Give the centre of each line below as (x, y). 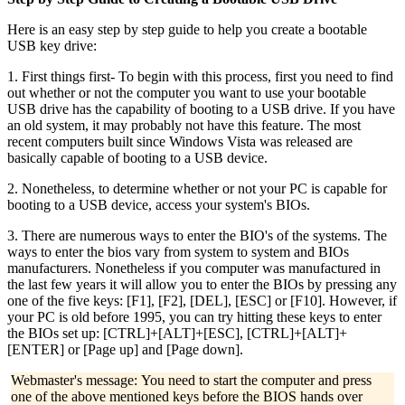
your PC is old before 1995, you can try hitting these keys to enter (194, 317)
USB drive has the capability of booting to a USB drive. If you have (201, 109)
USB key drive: (52, 46)
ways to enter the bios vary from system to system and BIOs (178, 252)
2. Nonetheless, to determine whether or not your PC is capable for (197, 189)
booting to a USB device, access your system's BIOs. (159, 205)
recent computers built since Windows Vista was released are (180, 142)
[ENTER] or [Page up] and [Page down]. (125, 350)
